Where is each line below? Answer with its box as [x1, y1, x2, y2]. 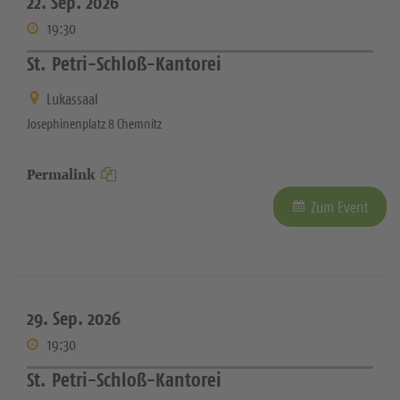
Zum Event [311, 196, 369, 217]
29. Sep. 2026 [27, 305, 121, 330]
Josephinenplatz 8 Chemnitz [27, 114, 162, 132]
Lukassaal [46, 88, 98, 109]
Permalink [27, 163, 96, 185]
